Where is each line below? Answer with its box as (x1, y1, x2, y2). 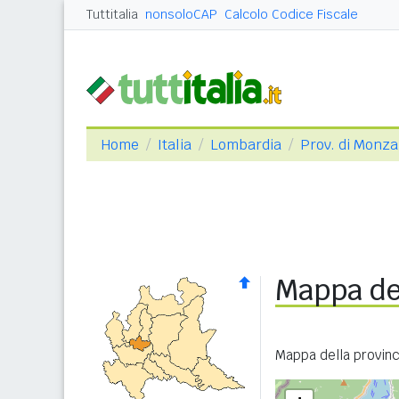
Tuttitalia (86, 6, 138, 22)
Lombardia (210, 135, 281, 154)
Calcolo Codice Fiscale (224, 6, 358, 22)
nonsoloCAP (145, 6, 217, 22)
